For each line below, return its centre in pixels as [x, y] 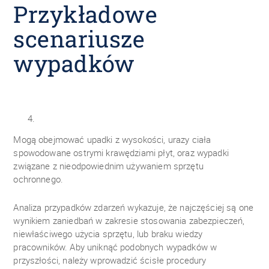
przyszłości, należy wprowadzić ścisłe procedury [110, 260]
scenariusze [79, 39]
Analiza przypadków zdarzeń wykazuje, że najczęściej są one [134, 207]
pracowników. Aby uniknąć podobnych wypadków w [115, 247]
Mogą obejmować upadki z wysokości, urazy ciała [112, 140]
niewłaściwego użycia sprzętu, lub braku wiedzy [108, 234]
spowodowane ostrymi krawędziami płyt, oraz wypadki [121, 153]
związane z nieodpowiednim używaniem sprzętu [108, 166]
